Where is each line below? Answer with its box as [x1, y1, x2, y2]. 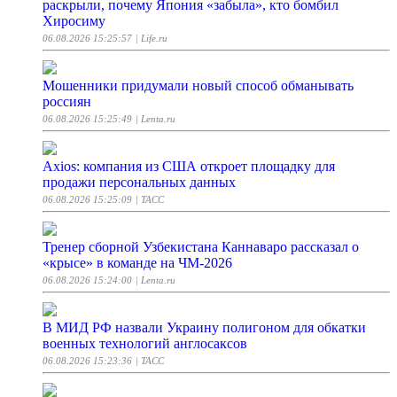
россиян [43, 94, 91, 110]
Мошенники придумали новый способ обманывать [43, 78, 354, 94]
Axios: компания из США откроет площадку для [43, 159, 335, 175]
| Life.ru [136, 33, 167, 44]
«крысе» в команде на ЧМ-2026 [43, 255, 232, 271]
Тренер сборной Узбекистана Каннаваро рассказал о [43, 239, 359, 255]
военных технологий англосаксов [43, 336, 247, 352]
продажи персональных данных [43, 175, 236, 191]
